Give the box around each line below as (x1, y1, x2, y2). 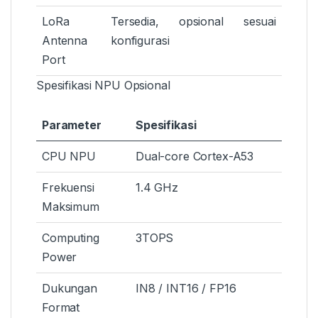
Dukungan (42, 281, 97, 296)
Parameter (42, 118, 102, 133)
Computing (42, 231, 99, 246)
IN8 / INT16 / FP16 (136, 281, 236, 296)
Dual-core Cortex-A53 (136, 149, 254, 164)
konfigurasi (111, 33, 170, 48)
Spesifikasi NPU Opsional (36, 78, 170, 93)
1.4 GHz (136, 180, 179, 195)
